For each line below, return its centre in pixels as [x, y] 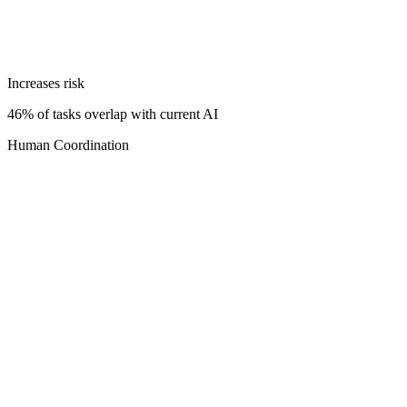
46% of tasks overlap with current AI [113, 114]
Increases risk [46, 83]
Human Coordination [68, 144]
